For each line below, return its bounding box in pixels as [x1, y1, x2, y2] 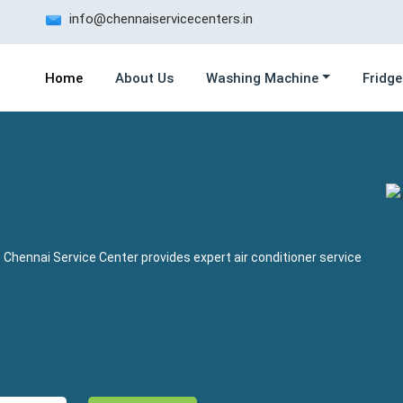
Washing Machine [205, 69, 318, 86]
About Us [114, 69, 174, 86]
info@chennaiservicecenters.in [66, 11, 253, 27]
